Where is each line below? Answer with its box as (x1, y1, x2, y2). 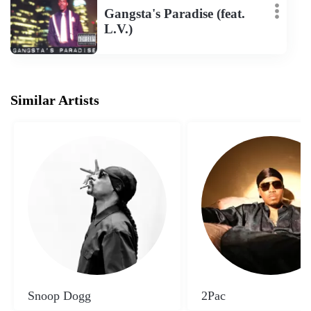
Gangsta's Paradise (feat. (104, 6, 245, 21)
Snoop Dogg (28, 289, 91, 303)
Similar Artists (10, 92, 99, 108)
